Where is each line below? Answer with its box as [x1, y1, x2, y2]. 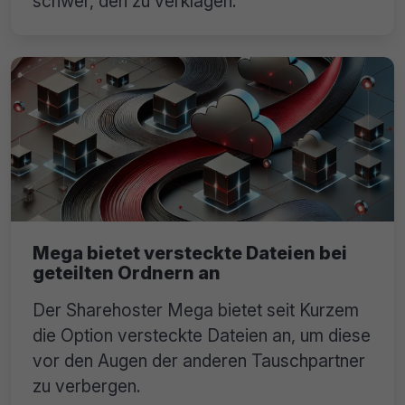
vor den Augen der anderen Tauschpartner [33, 350, 365, 372]
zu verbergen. [33, 375, 141, 398]
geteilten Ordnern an [33, 262, 221, 285]
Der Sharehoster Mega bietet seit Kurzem [33, 299, 359, 322]
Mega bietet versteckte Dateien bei [33, 242, 347, 265]
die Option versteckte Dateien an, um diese [33, 325, 371, 347]
